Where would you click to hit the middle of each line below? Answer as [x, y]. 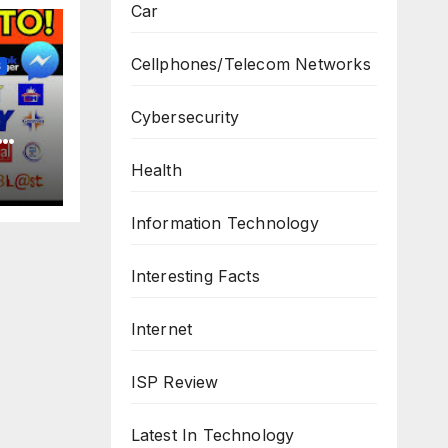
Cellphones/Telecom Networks [250, 64]
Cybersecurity [185, 117]
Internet [161, 329]
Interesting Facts [195, 276]
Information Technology [224, 223]
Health [156, 170]
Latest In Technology [212, 435]
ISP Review [174, 382]
